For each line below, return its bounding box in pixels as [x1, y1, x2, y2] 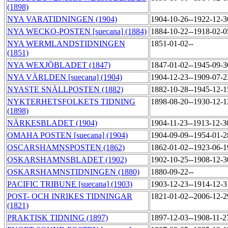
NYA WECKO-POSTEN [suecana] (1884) [7, 27, 147, 36]
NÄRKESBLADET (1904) [7, 119, 97, 128]
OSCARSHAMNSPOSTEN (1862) [7, 143, 125, 152]
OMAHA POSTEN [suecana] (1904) [7, 131, 128, 140]
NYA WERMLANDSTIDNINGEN [7, 39, 125, 48]
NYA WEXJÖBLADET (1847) [7, 61, 110, 70]
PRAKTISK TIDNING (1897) [7, 213, 108, 222]
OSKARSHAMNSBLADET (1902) [7, 155, 127, 164]
